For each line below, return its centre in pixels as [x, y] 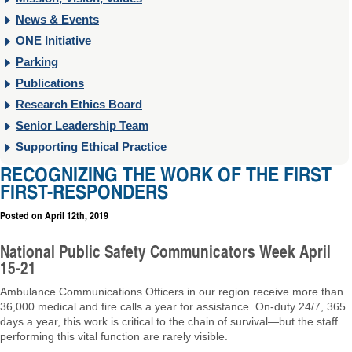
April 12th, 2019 [77, 215]
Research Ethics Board [79, 104]
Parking [37, 62]
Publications [50, 83]
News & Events [57, 19]
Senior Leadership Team [82, 125]
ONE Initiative [53, 40]
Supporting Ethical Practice [91, 147]
